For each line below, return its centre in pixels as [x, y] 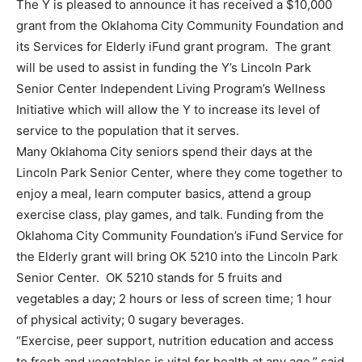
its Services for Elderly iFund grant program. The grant [173, 46]
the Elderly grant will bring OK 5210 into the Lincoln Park [177, 256]
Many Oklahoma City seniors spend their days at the [164, 151]
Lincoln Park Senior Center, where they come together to [179, 172]
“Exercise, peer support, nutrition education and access [175, 340]
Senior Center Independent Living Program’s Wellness [171, 88]
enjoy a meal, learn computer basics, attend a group [164, 193]
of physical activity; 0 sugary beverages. [130, 319]
